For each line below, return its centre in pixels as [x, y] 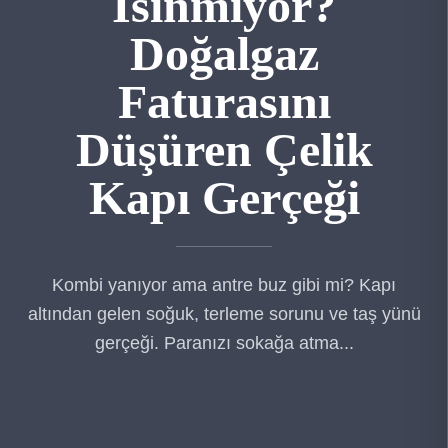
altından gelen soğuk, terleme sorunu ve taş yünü [224, 313]
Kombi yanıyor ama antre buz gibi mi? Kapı [224, 284]
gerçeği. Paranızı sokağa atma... [224, 342]
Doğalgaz [224, 53]
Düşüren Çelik [224, 149]
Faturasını [224, 101]
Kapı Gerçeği [224, 197]
